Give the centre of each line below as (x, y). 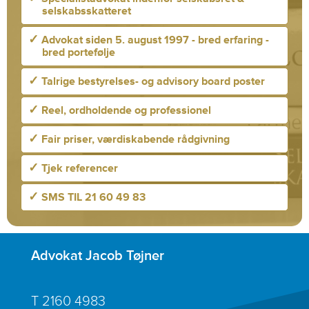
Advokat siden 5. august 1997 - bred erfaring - (154, 40)
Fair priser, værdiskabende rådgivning (134, 140)
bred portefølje (79, 53)
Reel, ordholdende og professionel (125, 111)
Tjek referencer (78, 169)
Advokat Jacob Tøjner (97, 256)
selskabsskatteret (87, 11)
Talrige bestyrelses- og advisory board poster (152, 82)
